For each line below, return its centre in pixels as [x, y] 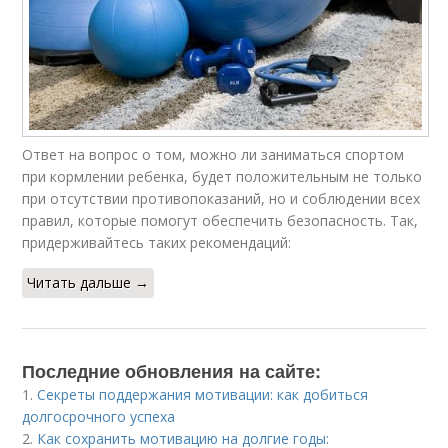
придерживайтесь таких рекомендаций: [157, 242]
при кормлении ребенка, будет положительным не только [222, 176]
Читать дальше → [88, 282]
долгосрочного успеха [99, 416]
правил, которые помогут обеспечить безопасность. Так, [220, 220]
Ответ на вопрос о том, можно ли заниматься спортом [213, 154]
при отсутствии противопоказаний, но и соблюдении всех [221, 198]
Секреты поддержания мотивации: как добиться [203, 394]
